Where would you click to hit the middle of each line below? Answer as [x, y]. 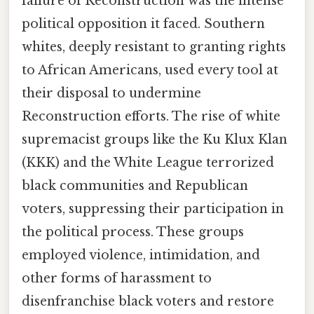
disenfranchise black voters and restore [148, 302]
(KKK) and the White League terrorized [148, 163]
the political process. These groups [133, 232]
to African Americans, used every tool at [150, 70]
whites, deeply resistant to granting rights [154, 47]
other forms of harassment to [117, 279]
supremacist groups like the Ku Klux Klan [155, 140]
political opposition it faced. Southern [143, 24]
